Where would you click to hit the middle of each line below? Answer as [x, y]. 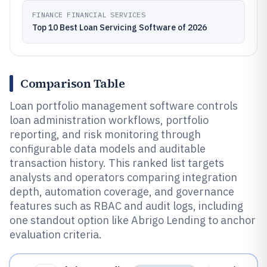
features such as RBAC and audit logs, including [126, 206]
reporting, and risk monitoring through [105, 134]
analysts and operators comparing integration [123, 177]
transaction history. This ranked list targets [117, 163]
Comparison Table [72, 83]
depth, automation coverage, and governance [122, 192]
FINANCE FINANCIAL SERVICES [89, 15]
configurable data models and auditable [108, 149]
